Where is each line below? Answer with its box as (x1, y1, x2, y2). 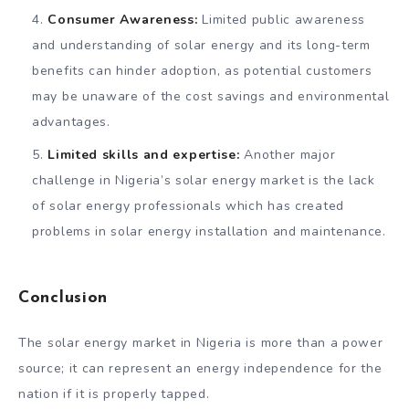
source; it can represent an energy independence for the (18, 360, 383, 378)
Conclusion (18, 289, 108, 308)
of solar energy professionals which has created (32, 197, 344, 215)
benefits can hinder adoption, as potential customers (32, 62, 372, 80)
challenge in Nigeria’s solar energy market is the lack (32, 172, 375, 190)
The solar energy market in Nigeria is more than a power (18, 334, 383, 352)
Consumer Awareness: (47, 11, 198, 29)
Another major (239, 146, 336, 164)
